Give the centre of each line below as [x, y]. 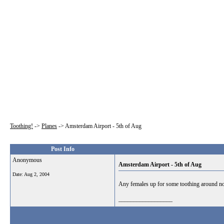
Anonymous [27, 160]
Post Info [62, 149]
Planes [49, 126]
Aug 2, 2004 [37, 174]
